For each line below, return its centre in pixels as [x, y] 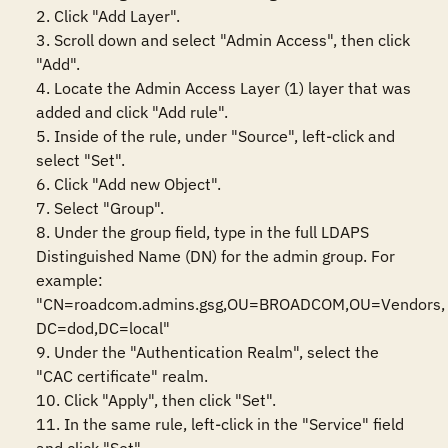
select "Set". [80, 160]
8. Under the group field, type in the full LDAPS [202, 232]
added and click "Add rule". [132, 112]
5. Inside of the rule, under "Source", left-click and [215, 136]
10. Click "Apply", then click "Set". [156, 400]
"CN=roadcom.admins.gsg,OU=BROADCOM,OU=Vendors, [240, 304]
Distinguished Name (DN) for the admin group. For [215, 256]
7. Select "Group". [100, 208]
